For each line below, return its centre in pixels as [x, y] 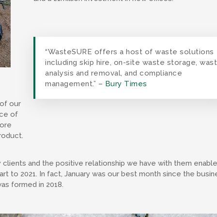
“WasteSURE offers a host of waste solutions [130, 52]
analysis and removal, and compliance [114, 73]
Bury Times [126, 84]
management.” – [75, 84]
